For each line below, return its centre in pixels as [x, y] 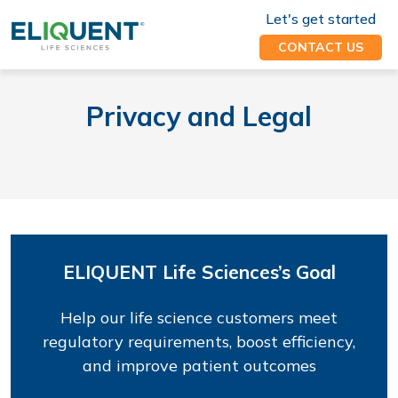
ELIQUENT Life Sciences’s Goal [199, 272]
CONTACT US [321, 47]
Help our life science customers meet [199, 318]
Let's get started [321, 19]
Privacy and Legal [199, 116]
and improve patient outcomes [199, 366]
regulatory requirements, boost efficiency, [199, 342]
